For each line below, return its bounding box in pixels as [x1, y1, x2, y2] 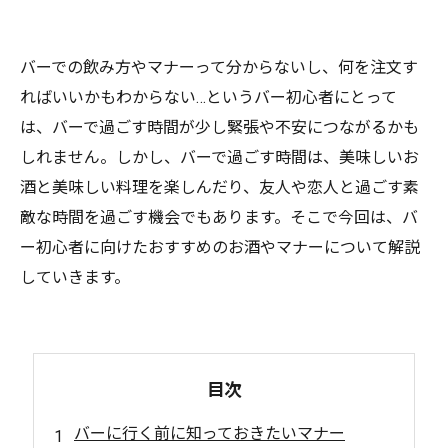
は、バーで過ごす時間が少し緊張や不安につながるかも [20, 118, 419, 137]
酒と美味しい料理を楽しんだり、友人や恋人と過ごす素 [20, 178, 419, 197]
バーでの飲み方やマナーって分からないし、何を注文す [20, 58, 418, 77]
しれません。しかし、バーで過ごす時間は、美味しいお [20, 148, 419, 167]
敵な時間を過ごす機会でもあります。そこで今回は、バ [20, 208, 418, 227]
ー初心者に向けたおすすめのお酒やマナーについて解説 [20, 238, 420, 257]
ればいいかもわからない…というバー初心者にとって [20, 88, 397, 107]
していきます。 [20, 268, 130, 287]
